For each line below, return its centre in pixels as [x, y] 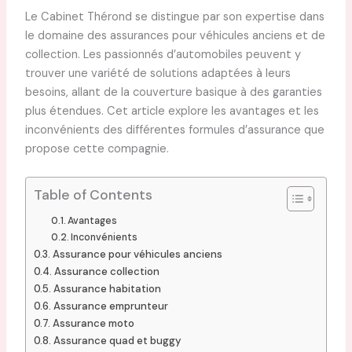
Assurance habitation [107, 288]
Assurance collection [106, 271]
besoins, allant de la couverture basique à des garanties [173, 92]
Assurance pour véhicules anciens [137, 254]
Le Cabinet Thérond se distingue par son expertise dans [174, 16]
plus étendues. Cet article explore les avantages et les [172, 111]
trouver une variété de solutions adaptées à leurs [158, 73]
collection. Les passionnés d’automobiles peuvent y [163, 54]
